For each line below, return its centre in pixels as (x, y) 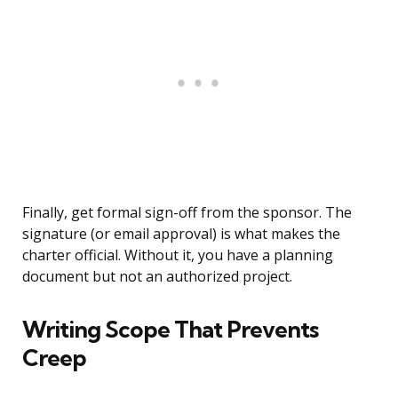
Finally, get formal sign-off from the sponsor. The (187, 213)
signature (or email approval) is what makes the (181, 234)
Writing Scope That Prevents (170, 330)
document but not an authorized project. (157, 277)
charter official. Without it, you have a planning (178, 255)
